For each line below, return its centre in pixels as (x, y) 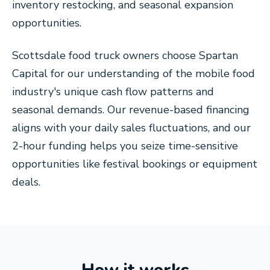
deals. (26, 182)
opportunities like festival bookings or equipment (135, 164)
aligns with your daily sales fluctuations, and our (131, 128)
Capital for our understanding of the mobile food (133, 74)
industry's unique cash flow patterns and (113, 92)
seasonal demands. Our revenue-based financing (131, 110)
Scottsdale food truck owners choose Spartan (125, 55)
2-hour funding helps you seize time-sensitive (125, 146)
